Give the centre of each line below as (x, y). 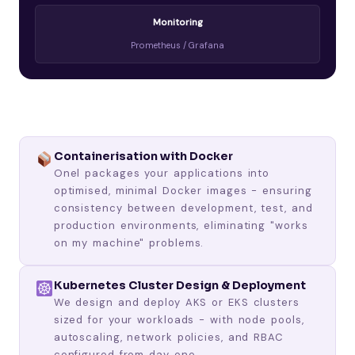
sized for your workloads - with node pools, (179, 319)
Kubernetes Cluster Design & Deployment (179, 285)
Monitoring (177, 22)
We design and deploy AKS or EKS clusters (176, 302)
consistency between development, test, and (183, 208)
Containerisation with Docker (143, 156)
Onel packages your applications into (162, 173)
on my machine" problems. (129, 242)
